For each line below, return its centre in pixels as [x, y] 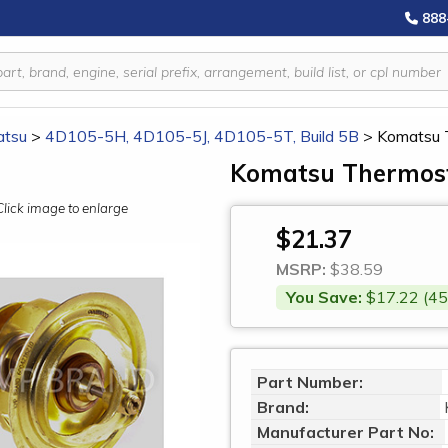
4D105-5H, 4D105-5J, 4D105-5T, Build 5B [202, 136]
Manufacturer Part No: [345, 432]
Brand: [283, 407]
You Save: [324, 297]
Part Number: [310, 382]
